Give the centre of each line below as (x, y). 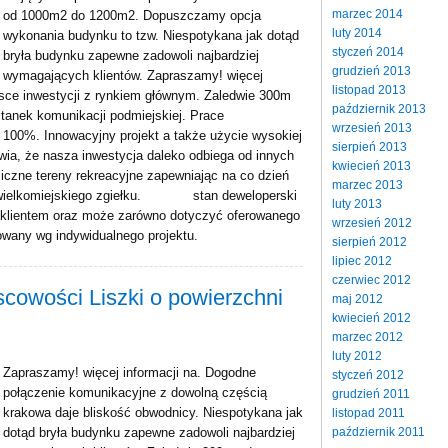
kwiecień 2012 (371, 317)
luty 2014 (357, 32)
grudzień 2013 (371, 70)
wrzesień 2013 (372, 127)
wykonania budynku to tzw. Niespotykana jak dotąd (151, 35)
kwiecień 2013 (371, 165)
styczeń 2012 (368, 374)
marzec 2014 (367, 13)
